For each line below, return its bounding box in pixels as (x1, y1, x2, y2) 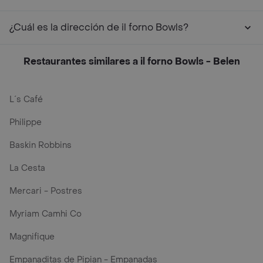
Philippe (9, 117, 42, 128)
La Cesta (9, 163, 45, 174)
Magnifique (9, 231, 55, 242)
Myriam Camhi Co (9, 208, 82, 220)
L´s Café (9, 94, 43, 105)
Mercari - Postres (9, 186, 82, 197)
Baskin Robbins (9, 140, 72, 151)
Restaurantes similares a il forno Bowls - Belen (23, 55, 240, 68)
